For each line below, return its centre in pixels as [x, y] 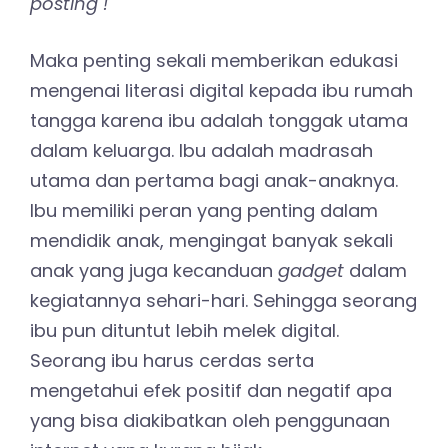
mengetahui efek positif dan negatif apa [211, 391]
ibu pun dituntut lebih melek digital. [184, 331]
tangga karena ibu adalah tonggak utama [219, 121]
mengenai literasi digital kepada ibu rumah [221, 91]
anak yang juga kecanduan [154, 271]
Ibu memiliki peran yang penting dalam [204, 211]
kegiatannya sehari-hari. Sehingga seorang [223, 301]
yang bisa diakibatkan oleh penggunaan [210, 421]
